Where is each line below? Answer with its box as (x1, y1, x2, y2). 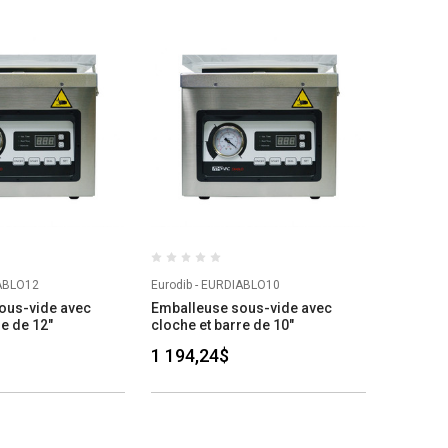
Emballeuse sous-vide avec (150, 300, 332, 317)
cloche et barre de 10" (150, 317, 294, 334)
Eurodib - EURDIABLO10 (150, 278, 280, 293)
